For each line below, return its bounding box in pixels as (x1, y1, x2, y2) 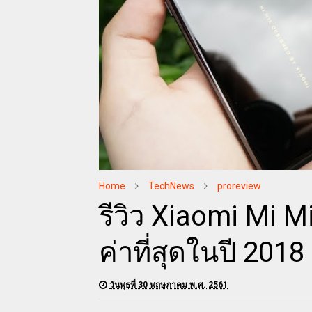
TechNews (148, 180, 194, 192)
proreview (217, 180, 261, 192)
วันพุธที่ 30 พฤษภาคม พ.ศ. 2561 (109, 279, 228, 290)
